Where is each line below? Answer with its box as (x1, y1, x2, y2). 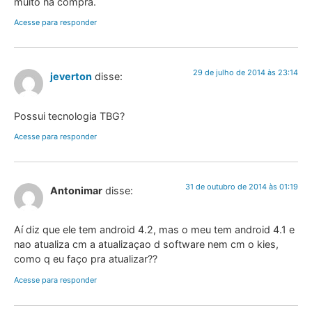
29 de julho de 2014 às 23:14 (193, 68, 298, 78)
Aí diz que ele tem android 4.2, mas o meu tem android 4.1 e (14, 224, 295, 236)
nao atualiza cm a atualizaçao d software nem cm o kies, (14, 238, 279, 251)
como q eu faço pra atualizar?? (14, 253, 157, 265)
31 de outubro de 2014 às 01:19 (185, 182, 298, 192)
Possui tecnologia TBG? (14, 109, 125, 122)
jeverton (50, 70, 92, 83)
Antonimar (50, 185, 102, 197)
